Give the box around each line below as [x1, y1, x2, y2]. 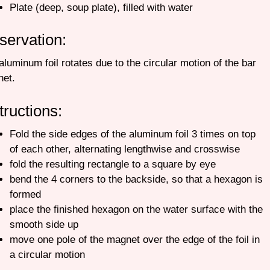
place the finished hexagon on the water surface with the [9, 203, 263, 215]
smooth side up [9, 218, 78, 230]
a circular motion [9, 248, 85, 260]
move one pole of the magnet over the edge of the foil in [9, 233, 260, 245]
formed [9, 188, 47, 200]
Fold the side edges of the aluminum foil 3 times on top [9, 128, 256, 140]
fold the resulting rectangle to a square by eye [9, 158, 216, 170]
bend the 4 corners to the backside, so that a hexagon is [9, 173, 263, 185]
